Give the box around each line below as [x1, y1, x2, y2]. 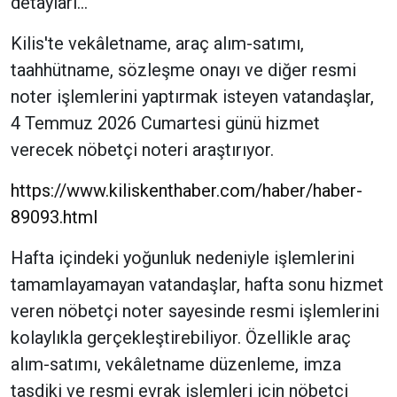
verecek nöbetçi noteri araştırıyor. [11, 138, 274, 160]
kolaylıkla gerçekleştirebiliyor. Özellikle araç [11, 326, 351, 348]
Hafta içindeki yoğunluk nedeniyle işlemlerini [11, 246, 354, 269]
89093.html [11, 206, 97, 228]
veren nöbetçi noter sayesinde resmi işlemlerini [11, 300, 379, 322]
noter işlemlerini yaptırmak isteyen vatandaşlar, [11, 85, 374, 107]
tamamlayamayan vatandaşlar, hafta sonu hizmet [11, 273, 384, 295]
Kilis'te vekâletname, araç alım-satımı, [11, 32, 304, 54]
